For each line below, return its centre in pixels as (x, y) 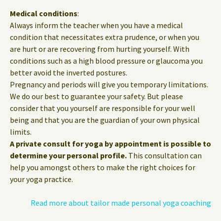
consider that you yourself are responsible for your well (103, 108)
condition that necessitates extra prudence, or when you (105, 37)
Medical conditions (44, 13)
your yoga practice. (41, 179)
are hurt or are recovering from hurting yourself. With (100, 49)
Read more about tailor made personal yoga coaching (121, 203)
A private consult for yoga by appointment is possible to (110, 143)
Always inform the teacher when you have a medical (96, 25)
